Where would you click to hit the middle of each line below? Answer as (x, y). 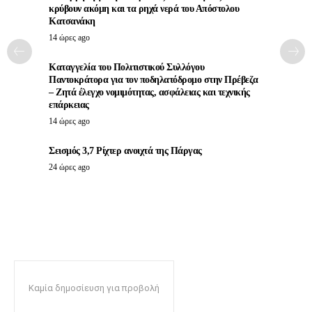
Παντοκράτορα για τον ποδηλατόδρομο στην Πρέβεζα (154, 80)
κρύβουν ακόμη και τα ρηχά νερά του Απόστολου (144, 9)
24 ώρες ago (69, 167)
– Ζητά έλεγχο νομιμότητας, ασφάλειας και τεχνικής (149, 93)
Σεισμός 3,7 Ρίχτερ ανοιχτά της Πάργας (125, 151)
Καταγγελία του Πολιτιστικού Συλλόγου (126, 68)
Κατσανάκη (72, 22)
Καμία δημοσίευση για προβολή (94, 288)
